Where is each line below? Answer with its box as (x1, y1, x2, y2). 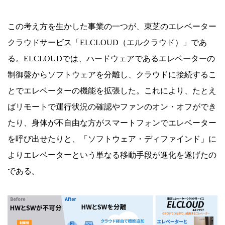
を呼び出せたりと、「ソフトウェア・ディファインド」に (8, 134, 216, 143)
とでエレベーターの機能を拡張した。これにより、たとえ (8, 86, 216, 95)
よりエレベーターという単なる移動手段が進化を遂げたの (8, 150, 216, 159)
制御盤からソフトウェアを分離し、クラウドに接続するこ (8, 70, 216, 79)
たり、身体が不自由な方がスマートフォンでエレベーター (8, 118, 216, 127)
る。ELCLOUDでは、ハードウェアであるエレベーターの (8, 54, 215, 63)
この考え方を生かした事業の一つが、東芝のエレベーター (8, 22, 216, 31)
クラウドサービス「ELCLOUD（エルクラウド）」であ (8, 38, 207, 47)
